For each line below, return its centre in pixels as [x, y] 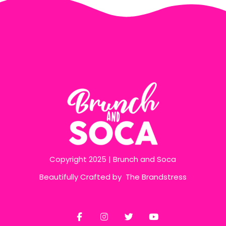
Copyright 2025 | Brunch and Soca [113, 159]
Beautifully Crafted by [82, 177]
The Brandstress [156, 177]
